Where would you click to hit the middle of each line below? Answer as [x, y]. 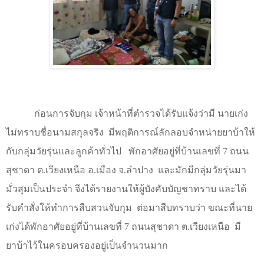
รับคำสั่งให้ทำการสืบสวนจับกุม [69, 208]
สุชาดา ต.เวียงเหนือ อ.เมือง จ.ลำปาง [80, 170]
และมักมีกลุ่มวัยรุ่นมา [202, 170]
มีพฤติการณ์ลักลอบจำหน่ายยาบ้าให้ [182, 133]
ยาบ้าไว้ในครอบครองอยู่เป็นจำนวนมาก [87, 246]
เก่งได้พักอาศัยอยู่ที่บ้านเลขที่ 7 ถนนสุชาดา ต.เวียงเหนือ [118, 227]
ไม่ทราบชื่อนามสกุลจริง [55, 133]
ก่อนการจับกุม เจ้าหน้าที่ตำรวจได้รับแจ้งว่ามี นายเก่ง [141, 114]
